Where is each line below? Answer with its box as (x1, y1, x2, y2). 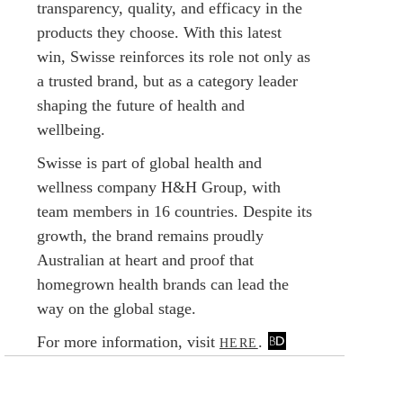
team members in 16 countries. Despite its (37, 201, 312, 220)
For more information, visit (37, 332, 219, 351)
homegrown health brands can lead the (37, 274, 289, 293)
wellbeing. (37, 120, 114, 139)
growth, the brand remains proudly (37, 226, 264, 245)
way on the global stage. (37, 299, 201, 318)
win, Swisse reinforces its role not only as (37, 47, 310, 66)
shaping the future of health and (37, 95, 245, 114)
